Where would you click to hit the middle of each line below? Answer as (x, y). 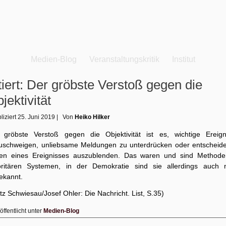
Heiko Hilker (92, 117)
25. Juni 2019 (36, 117)
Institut (184, 59)
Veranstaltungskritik (124, 59)
